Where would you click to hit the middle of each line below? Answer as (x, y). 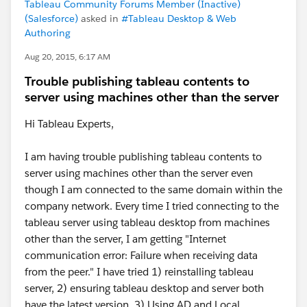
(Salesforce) (51, 19)
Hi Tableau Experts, (69, 124)
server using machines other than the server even (139, 173)
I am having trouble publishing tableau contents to (143, 157)
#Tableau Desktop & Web (179, 19)
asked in (100, 19)
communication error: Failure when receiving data (141, 255)
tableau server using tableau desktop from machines (147, 222)
